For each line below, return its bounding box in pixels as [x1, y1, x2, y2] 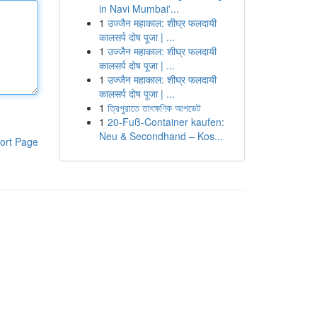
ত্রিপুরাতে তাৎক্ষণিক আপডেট [107, 100, 201, 115]
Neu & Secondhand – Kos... [98, 129, 223, 143]
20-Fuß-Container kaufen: [107, 115, 224, 129]
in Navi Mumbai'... [98, 1, 179, 16]
